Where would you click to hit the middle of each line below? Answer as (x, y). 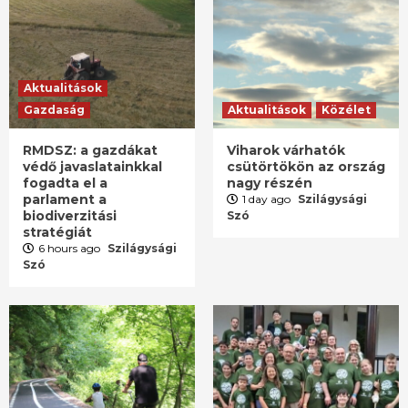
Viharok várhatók (286, 151)
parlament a (65, 200)
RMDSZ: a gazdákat (90, 151)
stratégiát (57, 233)
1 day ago (268, 199)
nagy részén (270, 184)
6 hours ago (71, 249)
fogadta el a (65, 184)
